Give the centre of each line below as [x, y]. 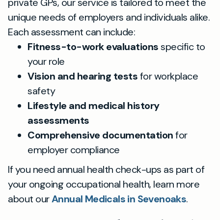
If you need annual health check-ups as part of [106, 169]
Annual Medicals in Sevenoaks [119, 199]
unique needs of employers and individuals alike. [109, 17]
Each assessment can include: [71, 32]
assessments [58, 120]
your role [46, 61]
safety [41, 91]
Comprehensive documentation [100, 135]
